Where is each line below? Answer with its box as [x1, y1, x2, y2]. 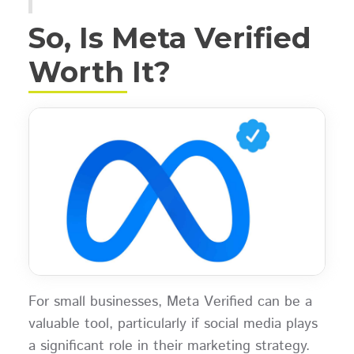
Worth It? [28, 55, 171, 90]
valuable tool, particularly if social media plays [28, 314, 318, 335]
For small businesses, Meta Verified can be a [28, 292, 312, 313]
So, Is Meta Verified [28, 21, 311, 56]
